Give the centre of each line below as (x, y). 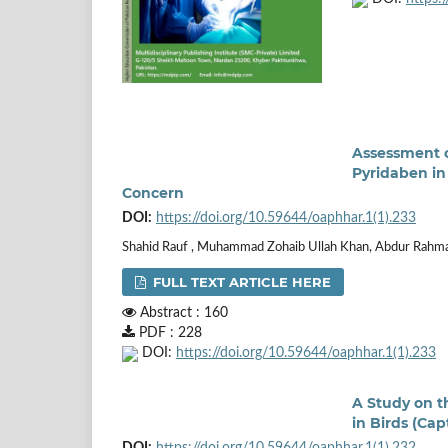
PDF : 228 (168, 332)
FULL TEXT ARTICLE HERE (240, 281)
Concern (153, 192)
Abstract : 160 (182, 312)
